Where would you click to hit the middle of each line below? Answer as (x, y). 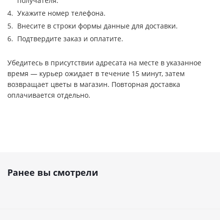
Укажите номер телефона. (61, 13)
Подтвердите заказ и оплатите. (70, 39)
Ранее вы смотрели (53, 172)
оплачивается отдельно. (49, 95)
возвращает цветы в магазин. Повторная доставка (94, 84)
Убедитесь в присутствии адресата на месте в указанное (104, 63)
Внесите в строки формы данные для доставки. (97, 26)
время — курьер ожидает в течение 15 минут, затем (96, 73)
